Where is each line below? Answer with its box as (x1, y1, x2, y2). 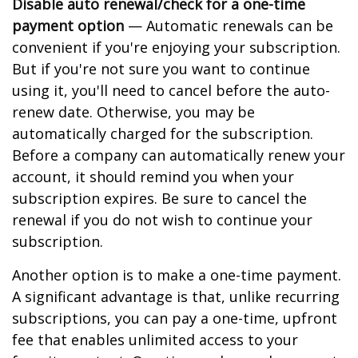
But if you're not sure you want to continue (12, 59, 310, 78)
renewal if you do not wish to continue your (12, 210, 312, 229)
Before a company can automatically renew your (12, 145, 345, 165)
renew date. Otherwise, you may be (12, 102, 255, 121)
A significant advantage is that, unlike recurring (12, 287, 340, 306)
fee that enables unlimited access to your (12, 330, 298, 349)
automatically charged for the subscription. (12, 124, 313, 143)
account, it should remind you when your (12, 167, 294, 186)
